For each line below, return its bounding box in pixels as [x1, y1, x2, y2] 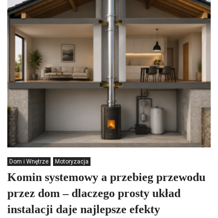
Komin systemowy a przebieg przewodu [7, 171, 205, 183]
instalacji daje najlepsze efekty [7, 203, 160, 216]
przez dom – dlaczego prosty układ [7, 187, 181, 200]
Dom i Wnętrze [9, 158, 49, 165]
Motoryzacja [55, 158, 89, 165]
